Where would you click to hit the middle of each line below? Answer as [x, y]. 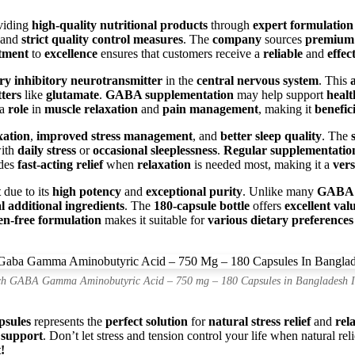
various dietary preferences [281, 219]
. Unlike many [280, 191]
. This [334, 80]
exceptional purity [194, 191]
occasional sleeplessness [155, 150]
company [237, 39]
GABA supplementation [170, 94]
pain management [210, 109]
